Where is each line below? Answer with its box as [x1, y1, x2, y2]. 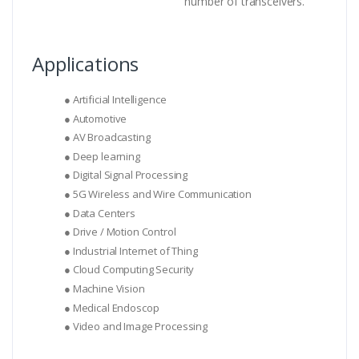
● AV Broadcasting [64, 130, 151, 145]
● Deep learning [64, 148, 140, 163]
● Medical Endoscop [64, 300, 159, 315]
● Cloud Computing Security [64, 262, 195, 277]
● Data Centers [64, 205, 135, 220]
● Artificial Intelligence [64, 92, 167, 107]
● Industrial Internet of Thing [64, 243, 198, 258]
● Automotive [64, 111, 127, 126]
